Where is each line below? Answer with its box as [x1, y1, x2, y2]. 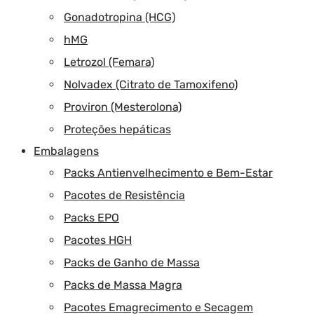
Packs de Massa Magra [64, 278, 182, 292]
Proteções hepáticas [64, 122, 171, 136]
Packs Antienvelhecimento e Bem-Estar [64, 165, 273, 179]
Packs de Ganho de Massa [64, 255, 200, 269]
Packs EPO [64, 210, 119, 224]
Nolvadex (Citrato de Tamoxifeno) [64, 77, 238, 91]
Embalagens [34, 144, 99, 158]
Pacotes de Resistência [64, 188, 185, 202]
